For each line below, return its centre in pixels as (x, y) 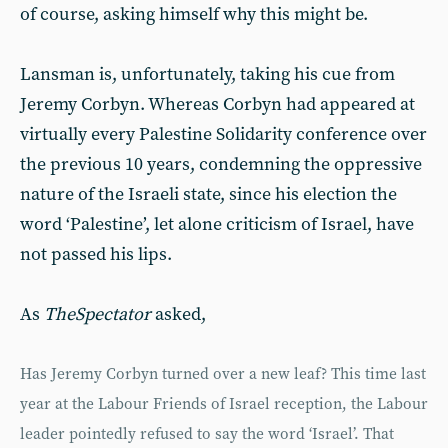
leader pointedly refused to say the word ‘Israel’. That (207, 434)
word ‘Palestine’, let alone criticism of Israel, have (217, 224)
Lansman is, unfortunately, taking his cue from (207, 74)
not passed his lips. (96, 254)
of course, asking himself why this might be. (194, 14)
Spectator (113, 314)
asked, (178, 314)
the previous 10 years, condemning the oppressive (221, 164)
